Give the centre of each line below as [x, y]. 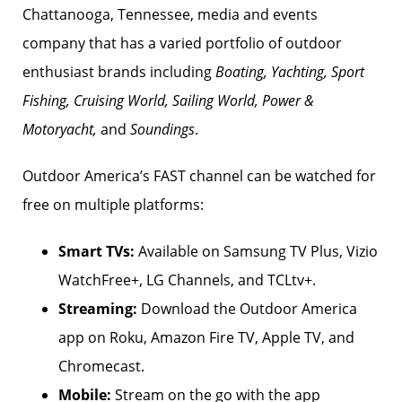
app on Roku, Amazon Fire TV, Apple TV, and [206, 337]
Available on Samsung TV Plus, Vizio [256, 251]
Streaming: [98, 309]
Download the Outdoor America [247, 309]
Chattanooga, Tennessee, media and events [170, 14]
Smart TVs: [96, 251]
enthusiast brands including [119, 72]
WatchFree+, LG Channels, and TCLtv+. [187, 280]
